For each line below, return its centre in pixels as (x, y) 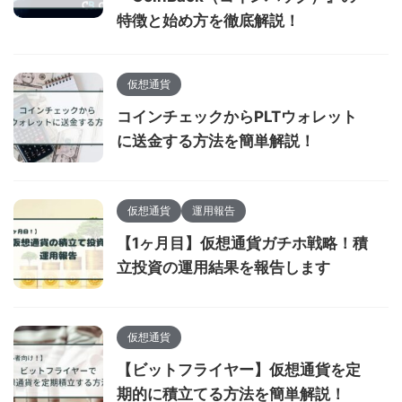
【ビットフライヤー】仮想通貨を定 (239, 370)
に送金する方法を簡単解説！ (216, 141)
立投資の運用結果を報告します (223, 268)
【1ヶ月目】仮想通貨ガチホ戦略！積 (242, 244)
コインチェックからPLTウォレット (237, 117)
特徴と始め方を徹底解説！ (208, 21)
